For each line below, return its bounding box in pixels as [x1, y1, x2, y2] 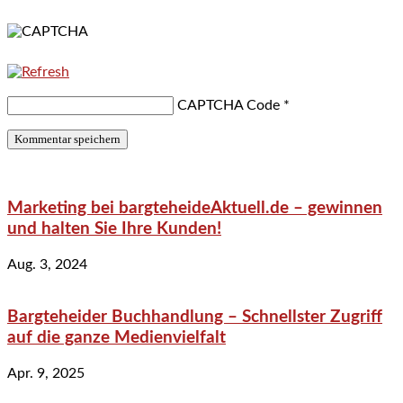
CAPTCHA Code [177, 98, 280, 113]
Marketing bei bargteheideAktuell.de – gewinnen [7, 199, 382, 217]
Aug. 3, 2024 [7, 256, 87, 272]
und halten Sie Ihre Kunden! [7, 219, 221, 237]
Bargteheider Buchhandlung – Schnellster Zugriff [7, 309, 382, 327]
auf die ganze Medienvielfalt [7, 329, 226, 347]
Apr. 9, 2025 [7, 365, 85, 381]
